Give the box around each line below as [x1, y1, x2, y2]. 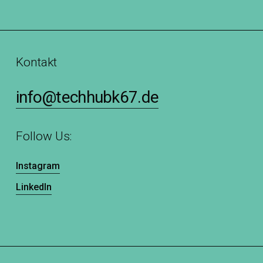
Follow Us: [16, 129, 72, 144]
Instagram [16, 160, 60, 172]
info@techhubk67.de [16, 87, 159, 107]
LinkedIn [16, 181, 52, 193]
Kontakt [16, 55, 58, 70]
